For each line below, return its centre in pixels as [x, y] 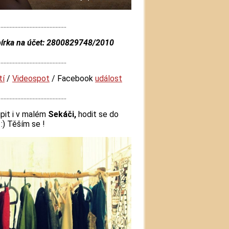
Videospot [31, 79]
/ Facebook [72, 79]
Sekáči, [62, 114]
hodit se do [97, 114]
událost [109, 79]
